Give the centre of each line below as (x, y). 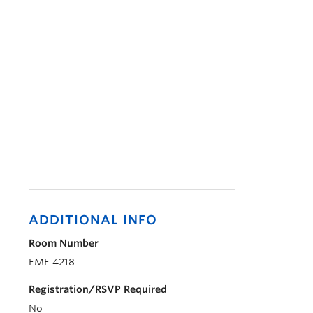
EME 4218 (52, 262)
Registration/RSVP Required (98, 289)
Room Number (64, 243)
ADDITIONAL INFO (93, 220)
